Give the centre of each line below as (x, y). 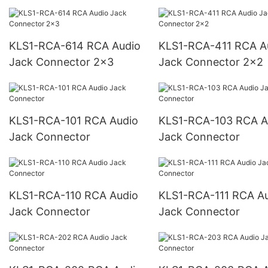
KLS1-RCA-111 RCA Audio (195, 195)
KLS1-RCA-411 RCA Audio (196, 45)
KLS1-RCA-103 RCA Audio (197, 120)
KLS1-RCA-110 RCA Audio (47, 195)
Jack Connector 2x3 (61, 62)
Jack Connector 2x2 (211, 62)
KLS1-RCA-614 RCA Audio (48, 45)
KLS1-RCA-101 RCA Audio (47, 120)
